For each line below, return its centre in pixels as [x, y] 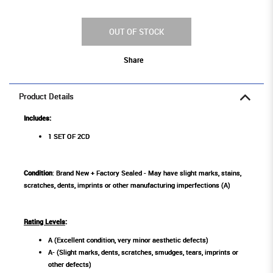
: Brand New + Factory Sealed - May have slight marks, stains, [147, 173]
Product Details [46, 97]
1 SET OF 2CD [69, 136]
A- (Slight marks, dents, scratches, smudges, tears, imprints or [143, 252]
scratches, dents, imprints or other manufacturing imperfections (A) [127, 185]
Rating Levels [44, 222]
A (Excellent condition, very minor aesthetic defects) [128, 240]
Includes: [38, 118]
